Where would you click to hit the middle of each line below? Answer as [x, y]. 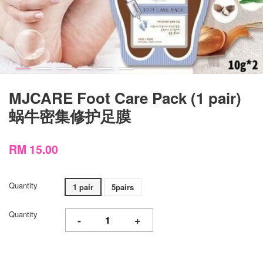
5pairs [123, 187]
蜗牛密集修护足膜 [70, 116]
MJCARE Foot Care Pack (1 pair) [125, 98]
